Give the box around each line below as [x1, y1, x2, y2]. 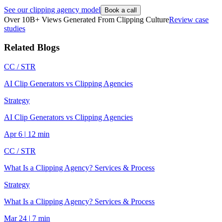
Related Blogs [4, 42, 59, 53]
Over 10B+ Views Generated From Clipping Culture [4, 15, 169, 24]
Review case [169, 15, 209, 24]
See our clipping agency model [4, 5, 101, 14]
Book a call [105, 6, 137, 14]
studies [4, 24, 25, 33]
